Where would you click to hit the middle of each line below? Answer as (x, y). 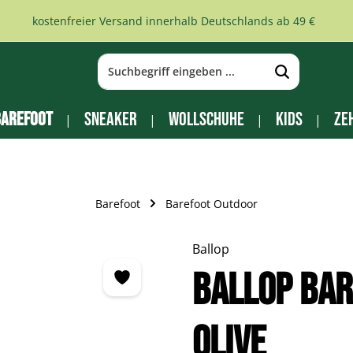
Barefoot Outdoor (212, 203)
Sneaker (110, 119)
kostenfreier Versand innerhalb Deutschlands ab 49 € (173, 20)
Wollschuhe (206, 119)
